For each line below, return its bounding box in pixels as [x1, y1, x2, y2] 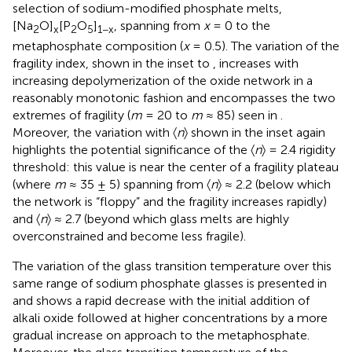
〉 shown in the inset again [184, 125, 325, 141]
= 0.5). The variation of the [189, 38, 339, 54]
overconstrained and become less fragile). [13, 229, 246, 244]
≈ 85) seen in [203, 108, 280, 123]
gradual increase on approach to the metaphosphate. [13, 328, 310, 343]
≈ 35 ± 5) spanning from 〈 [66, 177, 211, 192]
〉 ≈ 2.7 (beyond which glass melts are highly [47, 211, 289, 227]
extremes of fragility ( [13, 108, 130, 123]
